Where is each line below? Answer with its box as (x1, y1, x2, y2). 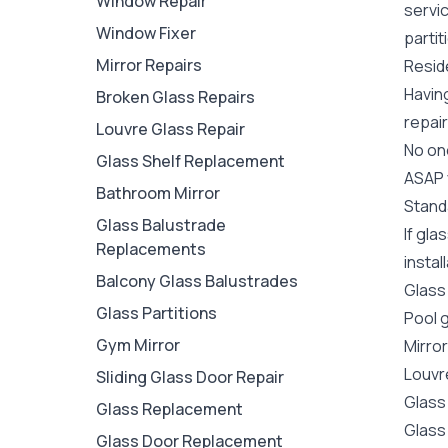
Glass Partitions (96, 302, 217, 324)
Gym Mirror (96, 334, 180, 356)
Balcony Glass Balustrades (96, 270, 298, 292)
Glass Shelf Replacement (96, 150, 285, 172)
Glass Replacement (96, 398, 243, 420)
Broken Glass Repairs (96, 86, 255, 108)
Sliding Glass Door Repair (96, 366, 284, 388)
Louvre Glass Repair (96, 118, 245, 140)
